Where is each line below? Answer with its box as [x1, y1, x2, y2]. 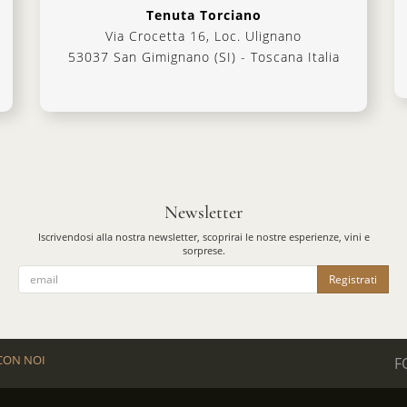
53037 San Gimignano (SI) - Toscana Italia [67, 48, 340, 65]
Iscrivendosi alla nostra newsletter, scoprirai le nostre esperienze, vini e [37, 230, 370, 243]
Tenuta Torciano [145, 6, 262, 24]
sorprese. [182, 243, 225, 257]
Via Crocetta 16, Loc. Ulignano [105, 27, 302, 45]
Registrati [329, 271, 377, 287]
